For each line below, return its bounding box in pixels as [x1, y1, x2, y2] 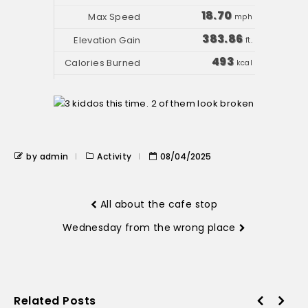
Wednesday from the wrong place [62, 221, 236, 234]
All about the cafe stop [100, 197, 218, 211]
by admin [26, 151, 69, 162]
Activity [97, 151, 132, 162]
